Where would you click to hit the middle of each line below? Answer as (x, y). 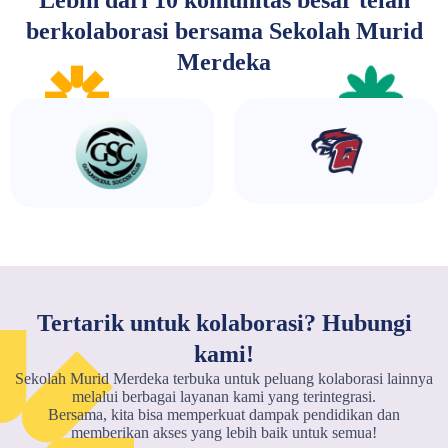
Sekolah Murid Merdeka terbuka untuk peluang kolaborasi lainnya (224, 379)
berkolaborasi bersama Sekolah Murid (224, 30)
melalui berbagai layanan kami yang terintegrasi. (224, 397)
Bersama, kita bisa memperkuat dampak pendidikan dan (224, 415)
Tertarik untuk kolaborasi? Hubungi (224, 323)
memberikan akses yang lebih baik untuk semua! (224, 433)
